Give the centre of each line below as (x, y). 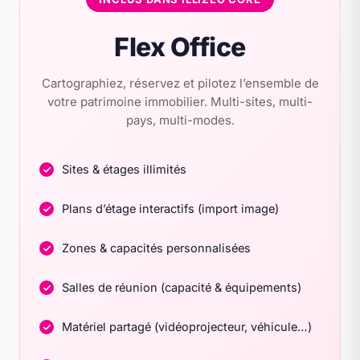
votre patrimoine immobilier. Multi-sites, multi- (180, 102)
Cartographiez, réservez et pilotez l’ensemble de (180, 83)
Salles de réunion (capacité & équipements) (182, 287)
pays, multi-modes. (180, 120)
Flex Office (180, 47)
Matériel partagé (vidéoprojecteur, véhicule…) (187, 327)
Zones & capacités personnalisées (156, 248)
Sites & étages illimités (124, 169)
